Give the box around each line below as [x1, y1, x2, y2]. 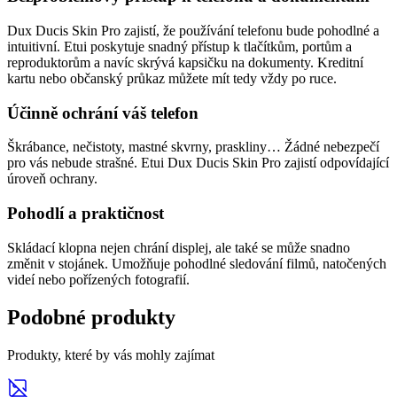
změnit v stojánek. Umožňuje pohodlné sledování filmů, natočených [7, 255, 386, 271]
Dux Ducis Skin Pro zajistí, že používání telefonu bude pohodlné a [7, 22, 379, 38]
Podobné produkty [7, 305, 175, 329]
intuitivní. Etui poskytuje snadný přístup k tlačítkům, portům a [7, 38, 352, 54]
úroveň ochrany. [7, 171, 97, 187]
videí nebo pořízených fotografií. [7, 271, 190, 287]
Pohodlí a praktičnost [7, 204, 164, 223]
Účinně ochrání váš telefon [7, 103, 198, 122]
